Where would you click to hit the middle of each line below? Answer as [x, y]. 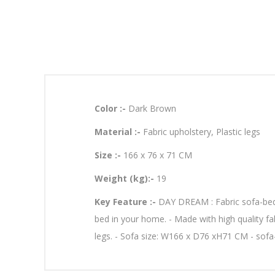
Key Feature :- [126, 202]
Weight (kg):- [126, 178]
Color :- [111, 108]
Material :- [119, 132]
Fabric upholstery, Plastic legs [202, 132]
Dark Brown [152, 108]
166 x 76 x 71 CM [158, 155]
